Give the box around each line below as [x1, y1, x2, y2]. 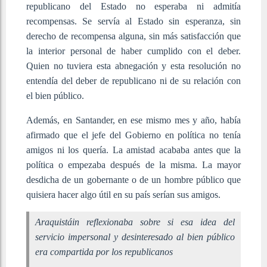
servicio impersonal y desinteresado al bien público [35, 231, 235, 242]
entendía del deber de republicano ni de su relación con [26, 75, 241, 86]
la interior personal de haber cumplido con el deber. [26, 45, 241, 56]
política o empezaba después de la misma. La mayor [26, 159, 241, 170]
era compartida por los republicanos [35, 246, 173, 257]
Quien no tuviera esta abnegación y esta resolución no [26, 60, 241, 71]
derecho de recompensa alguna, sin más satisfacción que [26, 30, 241, 41]
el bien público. [26, 90, 84, 101]
